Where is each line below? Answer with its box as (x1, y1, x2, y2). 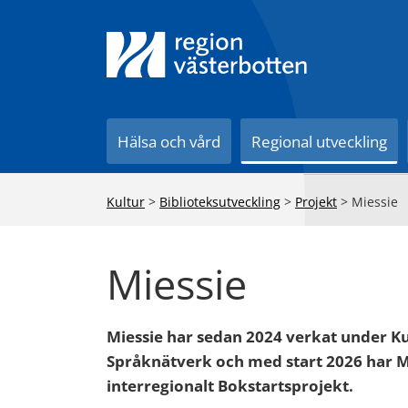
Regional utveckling (251, 131, 388, 152)
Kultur (107, 193, 145, 210)
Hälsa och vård (117, 131, 221, 152)
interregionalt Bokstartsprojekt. (107, 375, 353, 396)
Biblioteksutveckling (159, 193, 280, 210)
